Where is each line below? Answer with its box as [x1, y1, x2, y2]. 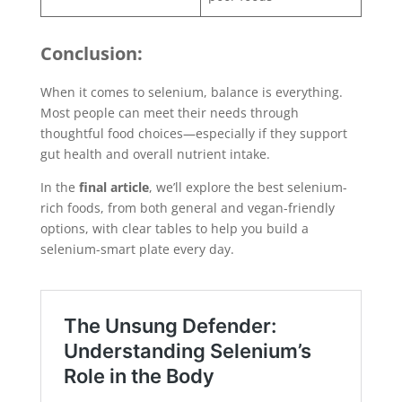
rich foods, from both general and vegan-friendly [39, 199, 335, 216]
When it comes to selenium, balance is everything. [39, 83, 343, 100]
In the [39, 179, 79, 196]
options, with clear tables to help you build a [39, 220, 309, 237]
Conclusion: [39, 41, 143, 66]
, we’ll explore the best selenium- [148, 179, 347, 196]
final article [78, 179, 149, 196]
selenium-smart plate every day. [39, 240, 234, 258]
